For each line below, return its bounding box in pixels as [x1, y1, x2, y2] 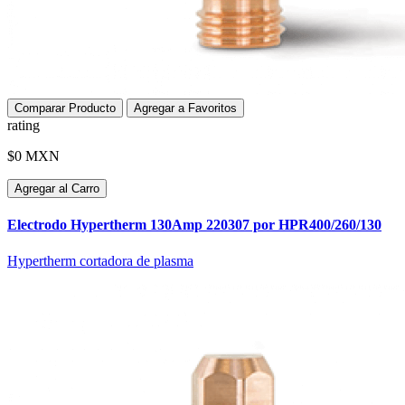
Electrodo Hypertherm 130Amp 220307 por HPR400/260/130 [7, 217, 381, 233]
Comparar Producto [14, 101, 116, 116]
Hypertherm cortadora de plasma [7, 252, 193, 268]
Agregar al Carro [14, 182, 99, 196]
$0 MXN [7, 148, 60, 165]
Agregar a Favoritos [134, 101, 237, 116]
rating [7, 118, 40, 134]
